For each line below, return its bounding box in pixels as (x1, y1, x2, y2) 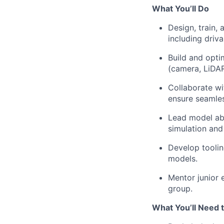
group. (168, 183, 192, 193)
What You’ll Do (152, 3, 209, 13)
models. (168, 153, 197, 163)
